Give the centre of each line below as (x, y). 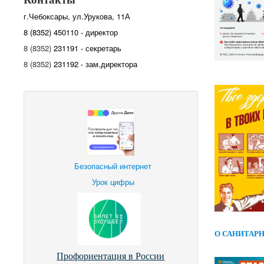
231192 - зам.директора (95, 64)
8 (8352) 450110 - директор (71, 32)
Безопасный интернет (113, 166)
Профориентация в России (111, 256)
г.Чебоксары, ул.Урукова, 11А (77, 16)
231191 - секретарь (86, 48)
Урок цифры (113, 182)
